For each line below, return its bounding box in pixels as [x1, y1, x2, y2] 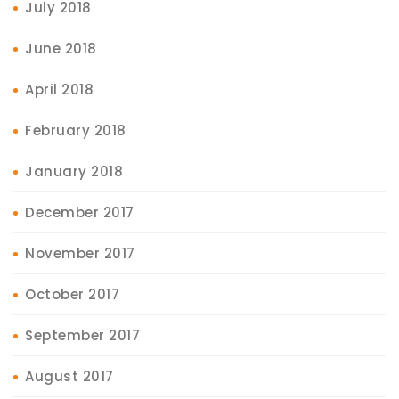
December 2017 [25, 202, 134, 222]
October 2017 [25, 284, 119, 304]
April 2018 [25, 79, 94, 99]
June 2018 [25, 38, 97, 58]
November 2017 [25, 243, 135, 263]
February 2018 [25, 120, 126, 140]
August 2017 [25, 366, 114, 386]
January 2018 [25, 161, 123, 181]
